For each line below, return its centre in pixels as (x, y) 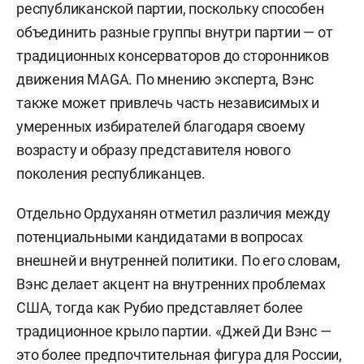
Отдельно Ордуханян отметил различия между (173, 213)
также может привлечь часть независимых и (168, 102)
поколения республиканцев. (111, 173)
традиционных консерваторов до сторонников (173, 55)
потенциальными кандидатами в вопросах (160, 236)
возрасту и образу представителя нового (154, 149)
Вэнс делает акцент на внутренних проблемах (171, 284)
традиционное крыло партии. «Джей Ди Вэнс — (174, 331)
